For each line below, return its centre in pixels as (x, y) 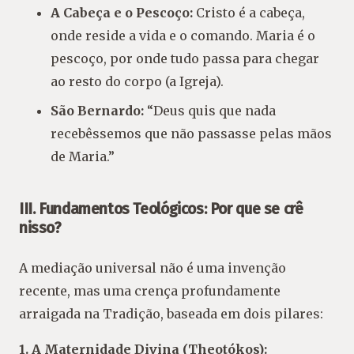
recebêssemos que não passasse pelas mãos (191, 133)
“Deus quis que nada (210, 110)
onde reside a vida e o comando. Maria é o (183, 35)
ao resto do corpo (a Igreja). (137, 81)
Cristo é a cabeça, (249, 12)
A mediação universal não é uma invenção (153, 267)
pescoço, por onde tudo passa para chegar (185, 58)
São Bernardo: (97, 110)
